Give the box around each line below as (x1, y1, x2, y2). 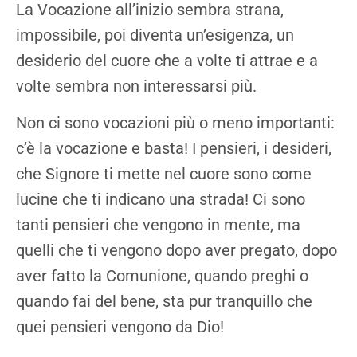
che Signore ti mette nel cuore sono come (16, 164, 312, 184)
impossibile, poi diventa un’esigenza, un (16, 25, 294, 45)
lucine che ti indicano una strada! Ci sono (16, 190, 305, 210)
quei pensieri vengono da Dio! (16, 317, 228, 337)
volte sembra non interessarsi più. (16, 76, 261, 96)
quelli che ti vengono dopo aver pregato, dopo (16, 241, 337, 261)
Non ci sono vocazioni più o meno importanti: (16, 113, 335, 133)
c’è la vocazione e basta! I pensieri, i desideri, (16, 139, 331, 159)
